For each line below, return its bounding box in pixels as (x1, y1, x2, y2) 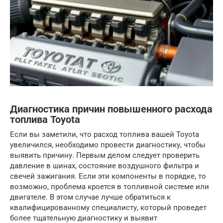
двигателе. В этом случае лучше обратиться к (10, 193, 171, 202)
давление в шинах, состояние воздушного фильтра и (10, 161, 199, 171)
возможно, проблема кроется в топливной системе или (10, 182, 209, 192)
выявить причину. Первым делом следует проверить (10, 151, 200, 160)
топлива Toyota (10, 113, 80, 125)
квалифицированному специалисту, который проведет (10, 203, 207, 213)
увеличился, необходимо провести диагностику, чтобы (10, 140, 206, 150)
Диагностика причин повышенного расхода (10, 103, 213, 115)
